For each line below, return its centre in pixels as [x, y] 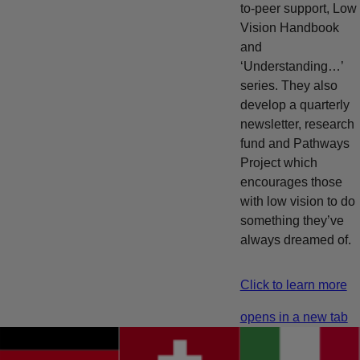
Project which [278, 162]
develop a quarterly [295, 104]
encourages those [291, 182]
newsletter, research [297, 124]
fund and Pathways [295, 143]
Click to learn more [293, 284]
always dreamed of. [295, 239]
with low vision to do [297, 201]
